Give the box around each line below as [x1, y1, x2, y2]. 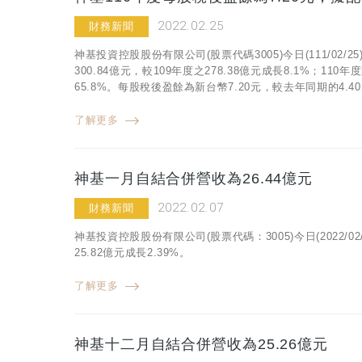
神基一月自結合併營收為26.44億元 [74, 170, 314, 187]
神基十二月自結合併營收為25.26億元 [74, 335, 329, 352]
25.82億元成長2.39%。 [74, 246, 191, 259]
